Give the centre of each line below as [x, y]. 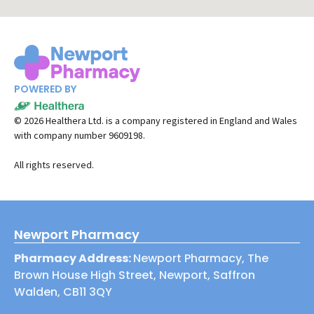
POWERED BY [45, 89]
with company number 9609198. [80, 136]
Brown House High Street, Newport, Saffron [135, 275]
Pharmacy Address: [74, 259]
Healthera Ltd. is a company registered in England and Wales [170, 121]
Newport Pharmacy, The [201, 259]
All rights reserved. [54, 165]
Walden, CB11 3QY [63, 292]
